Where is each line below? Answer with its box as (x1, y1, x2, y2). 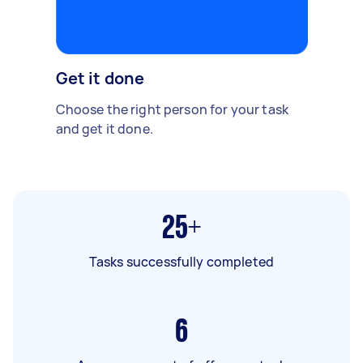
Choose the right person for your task (55, 100, 289, 118)
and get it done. (55, 119, 153, 138)
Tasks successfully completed (88, 252, 275, 271)
